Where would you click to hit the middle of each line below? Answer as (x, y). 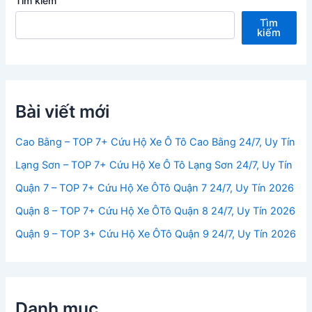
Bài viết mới (63, 112)
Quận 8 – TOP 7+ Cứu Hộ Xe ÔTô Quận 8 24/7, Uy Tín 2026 (156, 211)
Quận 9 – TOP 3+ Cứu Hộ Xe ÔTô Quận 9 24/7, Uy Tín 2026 (156, 234)
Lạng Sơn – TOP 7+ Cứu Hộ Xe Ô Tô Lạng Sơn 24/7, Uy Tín (154, 165)
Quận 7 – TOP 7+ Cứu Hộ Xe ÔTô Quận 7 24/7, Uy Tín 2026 (155, 188)
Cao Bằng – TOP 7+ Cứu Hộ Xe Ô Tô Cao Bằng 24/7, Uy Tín (156, 142)
